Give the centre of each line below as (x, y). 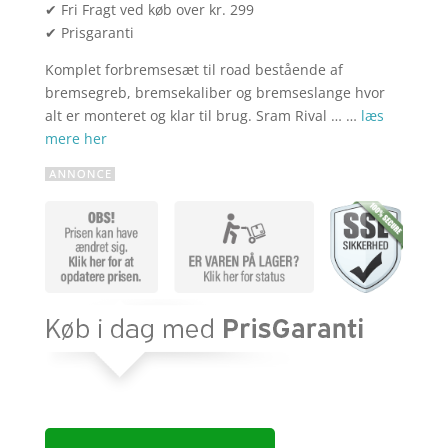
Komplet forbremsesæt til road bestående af (193, 70)
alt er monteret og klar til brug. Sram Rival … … (202, 116)
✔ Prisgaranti (89, 33)
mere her (75, 139)
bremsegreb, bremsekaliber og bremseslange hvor (214, 93)
